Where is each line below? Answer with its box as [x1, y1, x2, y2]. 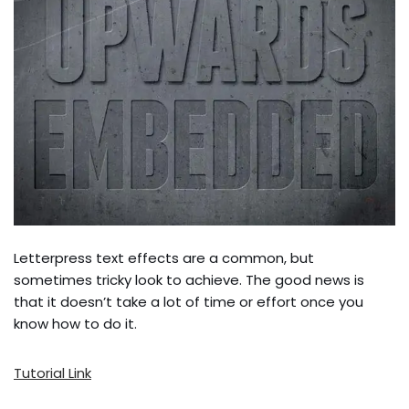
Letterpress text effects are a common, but [14, 247, 314, 267]
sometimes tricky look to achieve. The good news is [14, 269, 364, 289]
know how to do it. [14, 313, 137, 333]
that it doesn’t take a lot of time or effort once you [14, 291, 363, 311]
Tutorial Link [14, 362, 91, 383]
